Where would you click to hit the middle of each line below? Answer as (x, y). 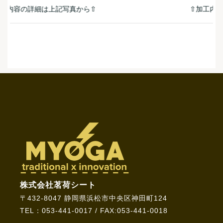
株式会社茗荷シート (58, 185)
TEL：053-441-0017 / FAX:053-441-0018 (94, 211)
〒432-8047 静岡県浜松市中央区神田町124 (94, 198)
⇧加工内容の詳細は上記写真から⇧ (75, 9)
